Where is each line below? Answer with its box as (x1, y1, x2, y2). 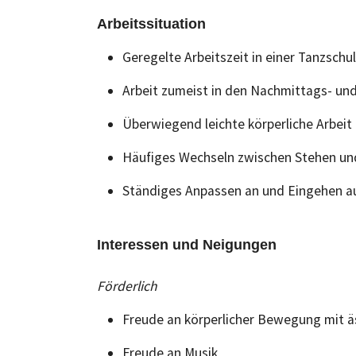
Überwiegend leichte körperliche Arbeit (122, 115, 352, 133)
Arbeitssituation (97, 16, 206, 32)
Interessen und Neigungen (97, 237, 277, 253)
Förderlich (97, 277, 157, 295)
